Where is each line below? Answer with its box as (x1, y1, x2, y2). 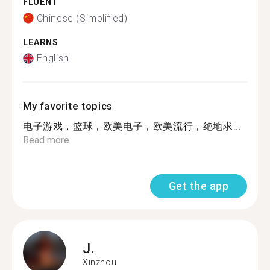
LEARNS (23, 37, 58, 48)
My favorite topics (23, 100, 113, 112)
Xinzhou (83, 257, 117, 267)
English (36, 52, 69, 64)
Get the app (168, 180, 228, 192)
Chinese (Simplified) (36, 12, 128, 24)
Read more (23, 134, 69, 146)
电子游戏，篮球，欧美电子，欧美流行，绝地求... (23, 121, 242, 132)
